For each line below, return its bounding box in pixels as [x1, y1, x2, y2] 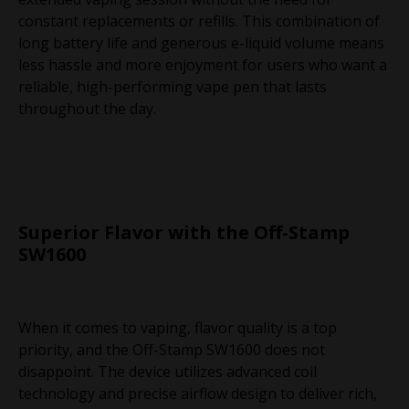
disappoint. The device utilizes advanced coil [18, 361, 317, 382]
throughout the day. [18, 98, 156, 119]
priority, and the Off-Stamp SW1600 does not [18, 339, 325, 360]
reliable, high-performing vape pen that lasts [18, 76, 327, 97]
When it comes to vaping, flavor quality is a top [18, 317, 337, 338]
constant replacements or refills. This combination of [18, 10, 380, 31]
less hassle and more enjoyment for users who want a [18, 54, 387, 75]
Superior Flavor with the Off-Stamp [18, 219, 350, 245]
